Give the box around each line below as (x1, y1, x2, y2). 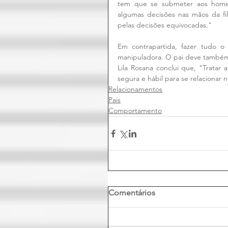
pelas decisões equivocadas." (118, 20, 212, 30)
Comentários (108, 188, 155, 198)
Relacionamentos (108, 84, 162, 94)
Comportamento (108, 106, 162, 116)
